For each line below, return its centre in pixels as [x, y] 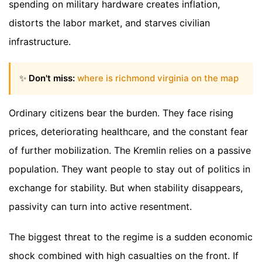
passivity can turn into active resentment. [100, 206]
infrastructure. [40, 42]
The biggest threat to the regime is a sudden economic [131, 237]
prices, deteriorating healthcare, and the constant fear [128, 131]
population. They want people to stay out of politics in [130, 169]
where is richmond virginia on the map [158, 78]
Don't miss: [52, 78]
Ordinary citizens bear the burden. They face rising [121, 113]
